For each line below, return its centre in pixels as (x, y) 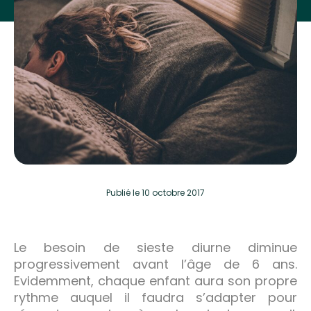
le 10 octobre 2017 (169, 192)
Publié (119, 192)
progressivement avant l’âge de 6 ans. (155, 264)
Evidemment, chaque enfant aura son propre (155, 280)
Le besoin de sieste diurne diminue (155, 247)
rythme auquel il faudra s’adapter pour (155, 297)
